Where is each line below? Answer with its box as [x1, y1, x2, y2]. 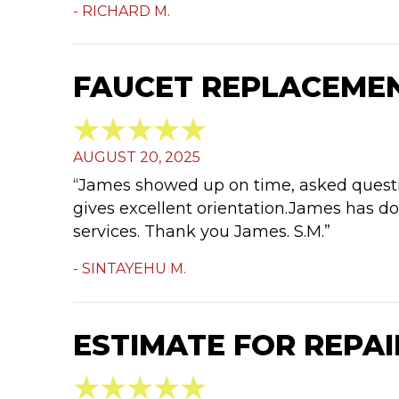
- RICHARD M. [73, 2, 170, 20]
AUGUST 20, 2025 [73, 148, 200, 166]
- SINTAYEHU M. [73, 260, 186, 278]
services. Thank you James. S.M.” [73, 222, 330, 242]
